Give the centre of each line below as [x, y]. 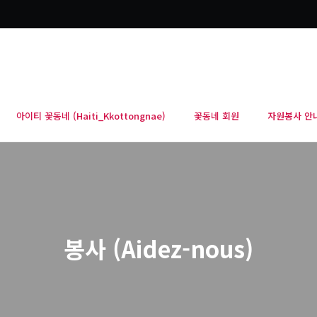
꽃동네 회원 [217, 116]
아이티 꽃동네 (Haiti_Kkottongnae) [91, 116]
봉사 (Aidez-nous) [158, 248]
